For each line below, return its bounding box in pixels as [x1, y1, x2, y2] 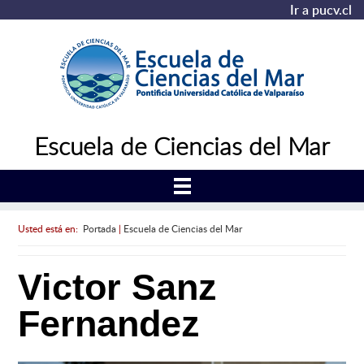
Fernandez [17, 303, 200, 345]
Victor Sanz [17, 266, 217, 309]
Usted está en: [17, 221, 83, 235]
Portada [82, 221, 116, 235]
